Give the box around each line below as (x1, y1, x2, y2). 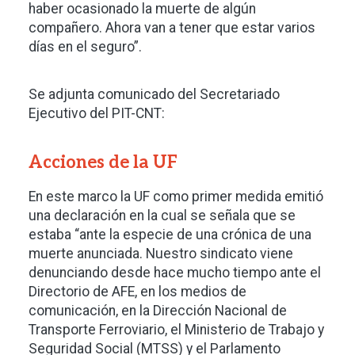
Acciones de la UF (29, 152, 177, 173)
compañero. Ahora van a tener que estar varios (29, 20, 315, 36)
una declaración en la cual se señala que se (29, 208, 296, 223)
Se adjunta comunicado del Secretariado (29, 86, 280, 102)
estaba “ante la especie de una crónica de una (29, 227, 311, 242)
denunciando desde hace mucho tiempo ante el (29, 265, 321, 281)
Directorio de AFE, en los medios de (29, 284, 246, 300)
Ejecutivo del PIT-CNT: (29, 105, 165, 121)
